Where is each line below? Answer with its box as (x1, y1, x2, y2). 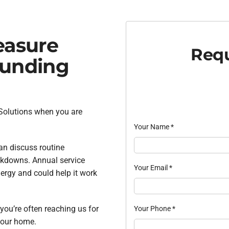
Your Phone (133, 204, 172, 213)
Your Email (133, 164, 169, 172)
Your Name (133, 123, 171, 131)
